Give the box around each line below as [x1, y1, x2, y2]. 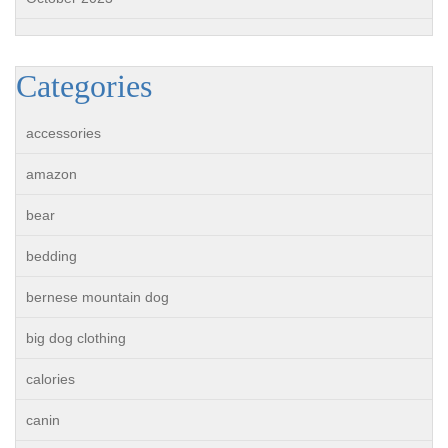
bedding [26, 248, 77, 264]
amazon [26, 166, 77, 182]
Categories [16, 68, 152, 104]
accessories [26, 125, 101, 141]
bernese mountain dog [26, 289, 169, 305]
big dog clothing [26, 330, 126, 346]
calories [26, 371, 75, 387]
